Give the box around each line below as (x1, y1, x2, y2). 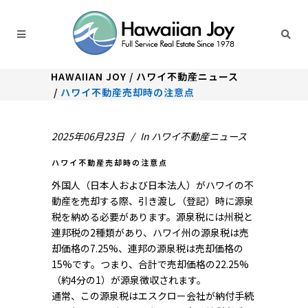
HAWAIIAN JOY (51, 69, 126, 83)
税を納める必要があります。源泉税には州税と (52, 210, 253, 223)
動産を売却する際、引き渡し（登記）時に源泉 (52, 194, 254, 208)
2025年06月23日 (52, 129, 124, 143)
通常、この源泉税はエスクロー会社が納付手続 (52, 289, 254, 302)
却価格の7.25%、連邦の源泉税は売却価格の (52, 241, 243, 255)
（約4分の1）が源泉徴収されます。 (52, 273, 206, 287)
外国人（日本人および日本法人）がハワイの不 (52, 178, 254, 192)
